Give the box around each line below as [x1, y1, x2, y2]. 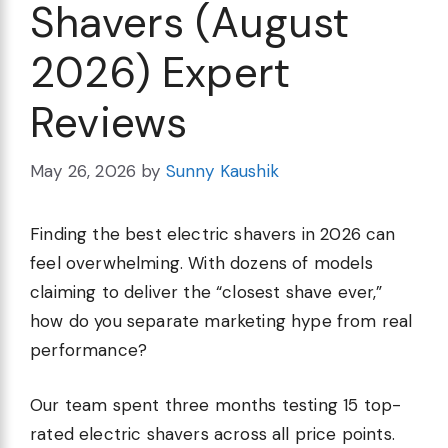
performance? [30, 339, 148, 362]
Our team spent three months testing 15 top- [30, 393, 402, 416]
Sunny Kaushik [165, 160, 279, 183]
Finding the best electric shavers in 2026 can [30, 223, 396, 246]
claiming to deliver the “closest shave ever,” [30, 281, 383, 304]
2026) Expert [30, 44, 291, 100]
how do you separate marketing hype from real [30, 310, 413, 333]
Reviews [30, 94, 188, 150]
